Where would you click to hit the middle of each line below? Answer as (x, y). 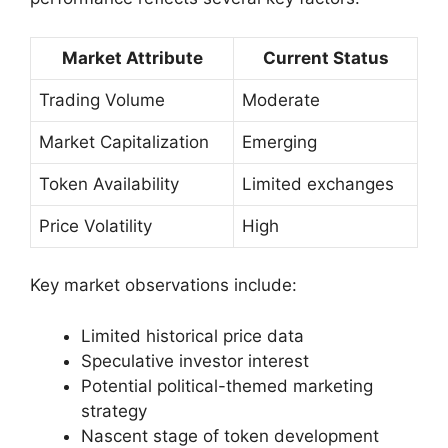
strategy (114, 410)
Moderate (281, 99)
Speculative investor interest (195, 360)
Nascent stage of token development (230, 435)
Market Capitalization (124, 141)
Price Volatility (95, 225)
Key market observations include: (163, 285)
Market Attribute (132, 57)
